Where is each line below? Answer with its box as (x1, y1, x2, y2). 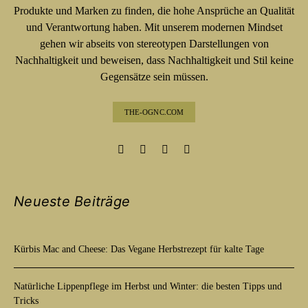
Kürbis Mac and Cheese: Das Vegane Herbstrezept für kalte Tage (14, 243, 264, 254)
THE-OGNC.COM (124, 107, 184, 116)
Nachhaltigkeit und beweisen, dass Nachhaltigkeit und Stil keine (14, 54, 294, 66)
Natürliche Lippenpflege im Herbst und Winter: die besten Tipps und (14, 280, 282, 291)
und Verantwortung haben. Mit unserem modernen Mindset (25, 21, 283, 33)
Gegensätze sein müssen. (100, 70, 208, 82)
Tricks (14, 295, 38, 306)
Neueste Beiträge (14, 192, 130, 210)
